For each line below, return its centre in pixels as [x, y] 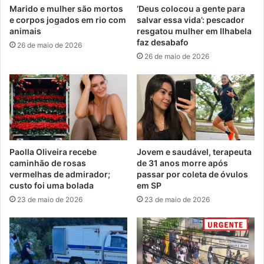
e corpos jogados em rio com [68, 19]
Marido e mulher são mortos [66, 8]
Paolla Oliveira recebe [53, 152]
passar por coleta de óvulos [192, 174]
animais [25, 31]
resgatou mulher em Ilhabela [194, 31]
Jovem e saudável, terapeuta [194, 152]
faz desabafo [163, 42]
